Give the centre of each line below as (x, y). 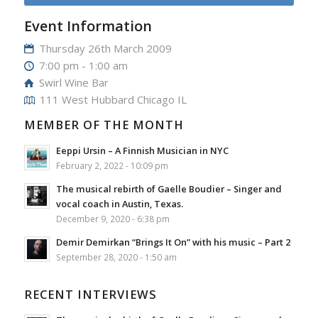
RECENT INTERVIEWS (90, 294)
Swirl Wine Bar (74, 82)
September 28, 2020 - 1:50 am (116, 257)
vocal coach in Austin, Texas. (119, 203)
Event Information (88, 26)
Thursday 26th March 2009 (106, 48)
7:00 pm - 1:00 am (84, 65)
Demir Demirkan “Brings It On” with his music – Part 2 (173, 242)
